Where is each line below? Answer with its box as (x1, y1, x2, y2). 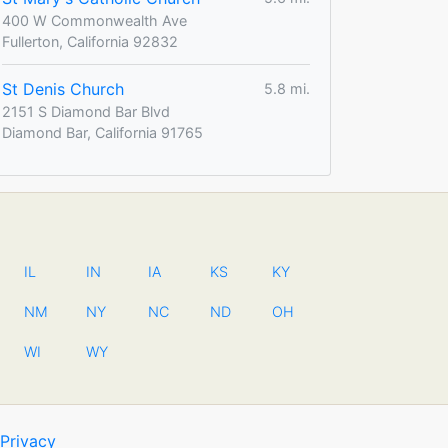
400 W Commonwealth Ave (2, 11, 187, 29)
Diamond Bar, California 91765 (2, 123, 203, 141)
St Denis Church (2, 78, 124, 99)
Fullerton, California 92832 (2, 32, 178, 50)
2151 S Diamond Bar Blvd (2, 102, 170, 120)
